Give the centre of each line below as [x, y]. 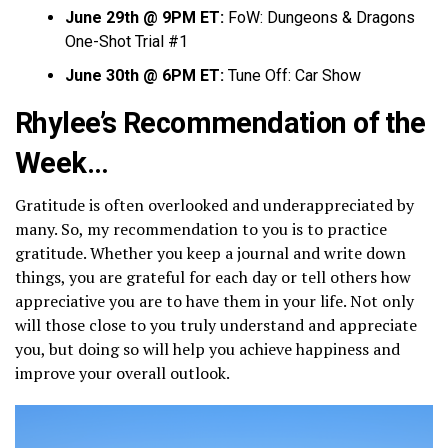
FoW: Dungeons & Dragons [319, 18]
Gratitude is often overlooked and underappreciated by [214, 205]
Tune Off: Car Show [292, 76]
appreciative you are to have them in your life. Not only [214, 301]
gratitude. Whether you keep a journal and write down [210, 253]
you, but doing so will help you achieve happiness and [207, 349]
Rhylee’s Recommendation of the [220, 123]
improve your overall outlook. [122, 373]
